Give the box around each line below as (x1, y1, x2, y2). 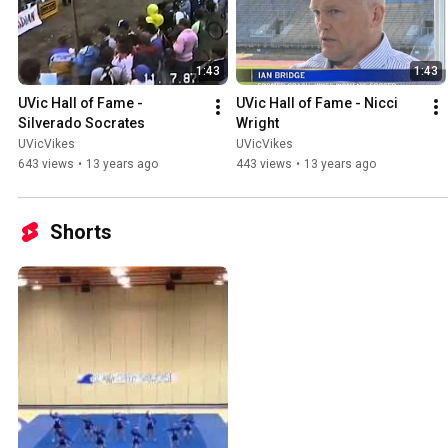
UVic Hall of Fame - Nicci (236, 95, 398, 112)
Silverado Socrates (18, 115, 145, 132)
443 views (236, 157, 292, 172)
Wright (236, 115, 279, 132)
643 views (18, 157, 74, 172)
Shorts (50, 220, 112, 245)
